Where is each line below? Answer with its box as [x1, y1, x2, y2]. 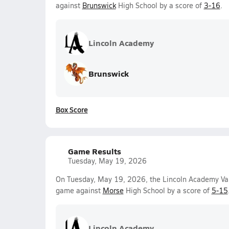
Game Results [67, 145, 121, 157]
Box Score [55, 104, 88, 114]
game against [55, 186, 103, 195]
